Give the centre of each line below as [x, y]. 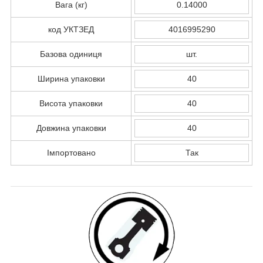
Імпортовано [71, 152]
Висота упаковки [71, 103]
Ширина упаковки [71, 78]
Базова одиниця [71, 54]
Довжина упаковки [71, 128]
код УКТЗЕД [71, 29]
